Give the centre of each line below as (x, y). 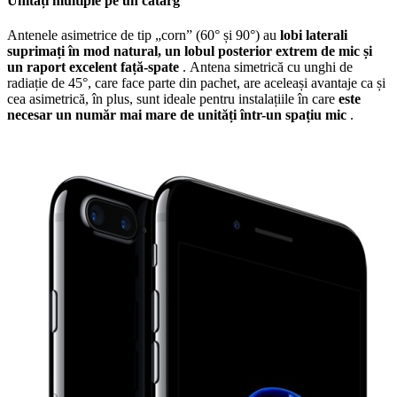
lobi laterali (314, 35)
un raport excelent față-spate (93, 67)
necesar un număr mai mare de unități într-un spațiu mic (177, 115)
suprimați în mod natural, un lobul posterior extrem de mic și (190, 51)
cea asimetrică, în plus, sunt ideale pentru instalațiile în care (173, 99)
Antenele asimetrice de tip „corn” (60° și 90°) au (144, 35)
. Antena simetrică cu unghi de (266, 67)
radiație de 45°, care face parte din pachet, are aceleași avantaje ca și (196, 83)
